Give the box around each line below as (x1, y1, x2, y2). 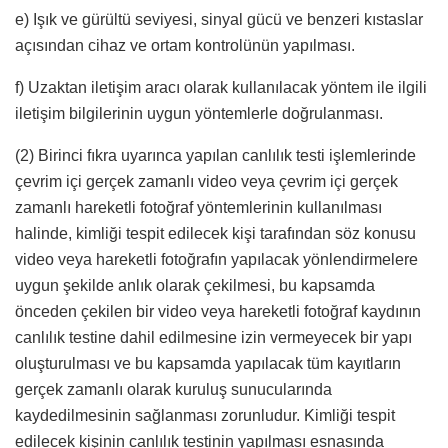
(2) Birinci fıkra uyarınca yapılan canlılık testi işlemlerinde (15, 147, 416, 165)
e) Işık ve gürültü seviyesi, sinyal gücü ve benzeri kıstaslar (15, 11, 423, 29)
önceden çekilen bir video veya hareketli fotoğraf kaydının (15, 303, 421, 321)
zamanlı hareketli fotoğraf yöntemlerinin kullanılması (15, 199, 382, 217)
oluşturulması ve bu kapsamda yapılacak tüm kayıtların (15, 355, 401, 373)
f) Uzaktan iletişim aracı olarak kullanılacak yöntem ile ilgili (15, 79, 427, 97)
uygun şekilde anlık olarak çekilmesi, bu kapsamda (15, 277, 375, 295)
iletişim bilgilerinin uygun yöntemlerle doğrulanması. (15, 105, 383, 123)
